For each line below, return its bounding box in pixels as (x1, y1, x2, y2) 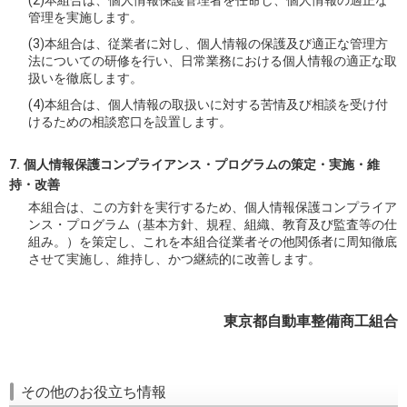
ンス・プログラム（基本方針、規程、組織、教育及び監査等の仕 (28, 216, 398, 232)
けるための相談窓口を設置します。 (28, 114, 233, 129)
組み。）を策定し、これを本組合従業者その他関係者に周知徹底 (28, 233, 398, 249)
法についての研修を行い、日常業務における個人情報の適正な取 (28, 53, 398, 68)
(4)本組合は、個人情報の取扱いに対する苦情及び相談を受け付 (28, 96, 389, 112)
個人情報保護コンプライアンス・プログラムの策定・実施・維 (24, 156, 380, 172)
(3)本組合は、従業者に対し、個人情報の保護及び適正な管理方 (28, 35, 389, 51)
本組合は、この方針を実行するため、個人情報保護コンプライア (28, 199, 398, 214)
